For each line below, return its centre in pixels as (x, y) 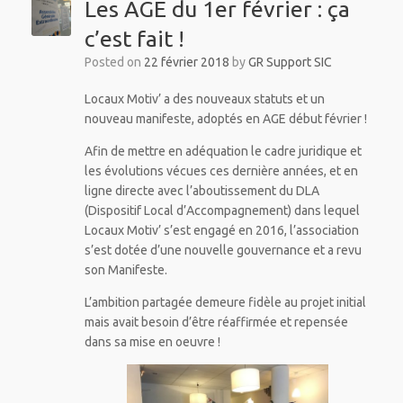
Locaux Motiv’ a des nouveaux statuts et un (204, 99)
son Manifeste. (125, 269)
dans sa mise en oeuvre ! (152, 341)
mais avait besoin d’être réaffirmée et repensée (216, 322)
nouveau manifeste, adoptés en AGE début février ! (225, 118)
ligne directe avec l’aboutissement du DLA (201, 190)
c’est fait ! (134, 38)
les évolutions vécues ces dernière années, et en (221, 170)
